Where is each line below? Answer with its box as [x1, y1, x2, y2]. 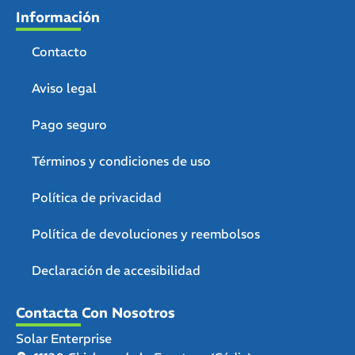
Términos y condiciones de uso [32, 153, 211, 170]
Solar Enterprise [16, 330, 112, 347]
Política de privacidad [32, 189, 162, 206]
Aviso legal [32, 80, 97, 97]
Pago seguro [32, 116, 107, 133]
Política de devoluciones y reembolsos [32, 226, 260, 242]
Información [16, 8, 100, 27]
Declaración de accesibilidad [32, 262, 200, 279]
